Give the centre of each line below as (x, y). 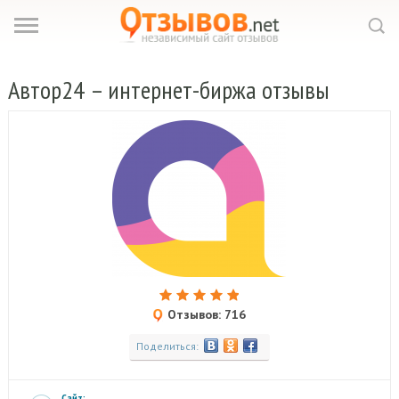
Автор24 (49, 90)
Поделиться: (167, 346)
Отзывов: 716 (205, 314)
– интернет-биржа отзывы (209, 90)
